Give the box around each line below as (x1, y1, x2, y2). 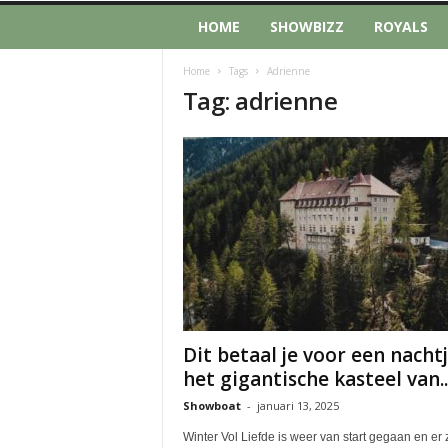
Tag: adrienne (182, 84, 338, 117)
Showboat (182, 398, 241, 413)
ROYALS (373, 17, 428, 36)
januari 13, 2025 (256, 398, 339, 413)
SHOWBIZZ (269, 17, 344, 36)
